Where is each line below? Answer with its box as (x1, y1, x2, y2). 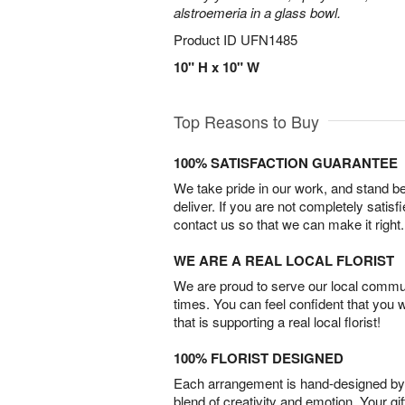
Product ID (174, 30, 240, 49)
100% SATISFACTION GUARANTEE (174, 153, 398, 173)
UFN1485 (240, 30, 297, 49)
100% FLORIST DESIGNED (174, 348, 344, 368)
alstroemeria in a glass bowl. (174, 3, 341, 22)
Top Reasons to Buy (174, 109, 319, 133)
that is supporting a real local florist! (174, 312, 381, 331)
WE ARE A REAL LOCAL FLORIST (174, 250, 394, 270)
